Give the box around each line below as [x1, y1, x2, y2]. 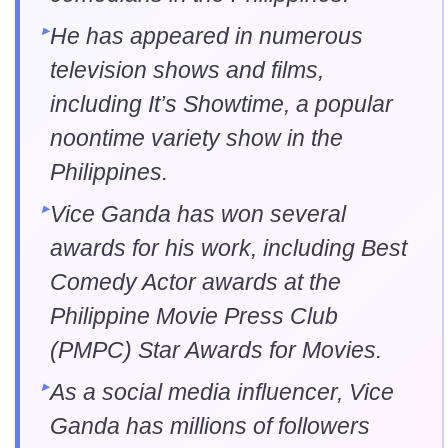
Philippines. [50, 158, 168, 185]
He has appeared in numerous [50, 22, 363, 49]
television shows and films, [50, 56, 324, 83]
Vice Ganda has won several [50, 200, 346, 227]
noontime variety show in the [50, 124, 343, 151]
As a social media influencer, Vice [50, 378, 394, 405]
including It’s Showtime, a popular [50, 90, 393, 117]
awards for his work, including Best [50, 234, 407, 261]
